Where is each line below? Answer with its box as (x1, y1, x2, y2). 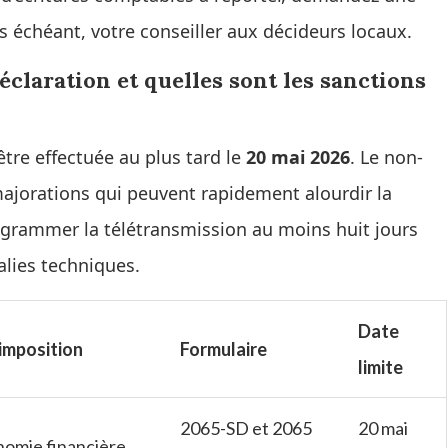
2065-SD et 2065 (180, 417, 312, 440)
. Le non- (350, 145, 423, 170)
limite (358, 356, 403, 379)
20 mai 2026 (246, 145, 350, 170)
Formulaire (180, 338, 267, 361)
